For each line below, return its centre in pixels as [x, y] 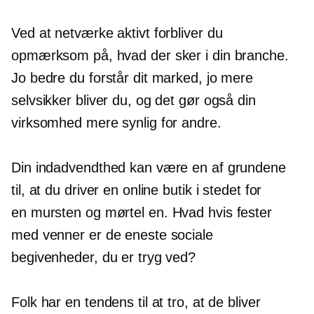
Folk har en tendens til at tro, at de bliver [136, 302]
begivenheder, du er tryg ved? [104, 257]
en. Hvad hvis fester [208, 212]
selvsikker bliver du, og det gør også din [134, 100]
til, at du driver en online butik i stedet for [137, 190]
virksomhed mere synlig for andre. [116, 123]
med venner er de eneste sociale [112, 235]
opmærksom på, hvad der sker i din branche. [150, 55]
